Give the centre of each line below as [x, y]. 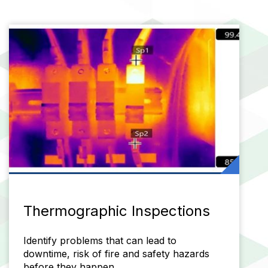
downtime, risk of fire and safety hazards [117, 253]
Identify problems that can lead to [100, 240]
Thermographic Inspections [117, 211]
